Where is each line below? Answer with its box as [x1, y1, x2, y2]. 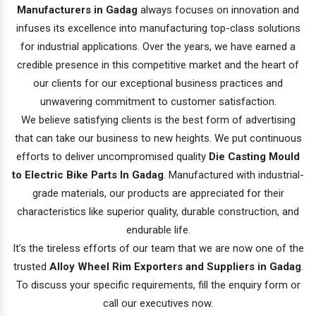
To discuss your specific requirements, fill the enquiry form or [16, 278, 300, 291]
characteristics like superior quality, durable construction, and [17, 205, 299, 218]
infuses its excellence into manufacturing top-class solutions [16, 21, 300, 35]
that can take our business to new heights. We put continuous [14, 131, 302, 145]
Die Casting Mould [209, 150, 300, 163]
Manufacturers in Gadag [17, 3, 138, 16]
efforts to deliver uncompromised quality [16, 150, 209, 163]
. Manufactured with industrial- [164, 168, 304, 181]
